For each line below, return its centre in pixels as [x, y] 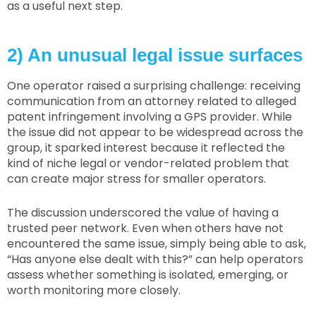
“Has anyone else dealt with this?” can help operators [155, 259]
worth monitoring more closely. [94, 290]
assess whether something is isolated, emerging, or [148, 274]
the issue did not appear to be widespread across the [155, 133]
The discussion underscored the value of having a [143, 212]
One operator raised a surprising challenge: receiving [154, 86]
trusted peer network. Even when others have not [145, 228]
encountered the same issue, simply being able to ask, [157, 243]
